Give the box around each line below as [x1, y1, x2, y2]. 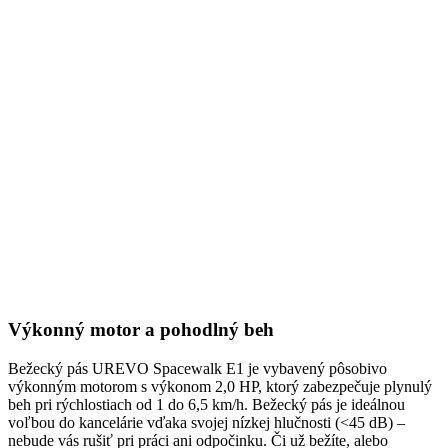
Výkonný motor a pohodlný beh [8, 319, 274, 341]
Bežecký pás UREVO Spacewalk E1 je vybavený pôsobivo [8, 359, 387, 377]
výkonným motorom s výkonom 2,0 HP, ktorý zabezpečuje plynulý [8, 377, 432, 395]
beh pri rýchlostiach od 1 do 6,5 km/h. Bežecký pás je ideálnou [8, 395, 405, 413]
